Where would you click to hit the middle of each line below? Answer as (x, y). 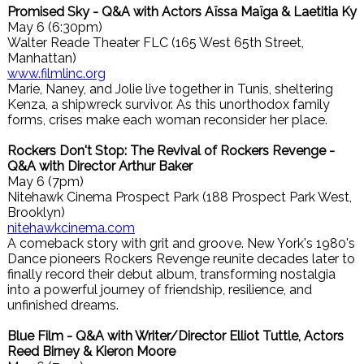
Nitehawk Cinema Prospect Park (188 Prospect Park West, (180, 197)
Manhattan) (42, 58)
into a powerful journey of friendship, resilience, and (160, 290)
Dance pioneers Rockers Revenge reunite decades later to (181, 259)
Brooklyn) (36, 212)
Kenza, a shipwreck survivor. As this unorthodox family (169, 104)
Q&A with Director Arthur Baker (100, 166)
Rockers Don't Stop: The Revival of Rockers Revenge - (171, 151)
